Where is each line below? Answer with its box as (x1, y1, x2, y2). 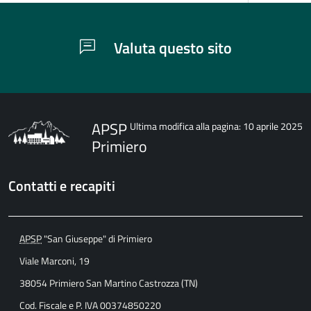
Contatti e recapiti (8, 175, 115, 196)
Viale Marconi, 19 (19, 253, 90, 268)
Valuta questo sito (110, 36, 232, 60)
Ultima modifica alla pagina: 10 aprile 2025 (130, 119, 303, 133)
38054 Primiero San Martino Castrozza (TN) (19, 276, 198, 290)
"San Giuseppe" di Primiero (42, 231, 152, 246)
